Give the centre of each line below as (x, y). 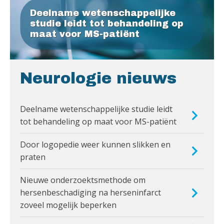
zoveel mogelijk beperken (68, 205)
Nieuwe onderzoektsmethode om (83, 180)
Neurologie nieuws (98, 79)
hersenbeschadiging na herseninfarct (90, 193)
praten (33, 157)
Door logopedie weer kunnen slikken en (95, 145)
